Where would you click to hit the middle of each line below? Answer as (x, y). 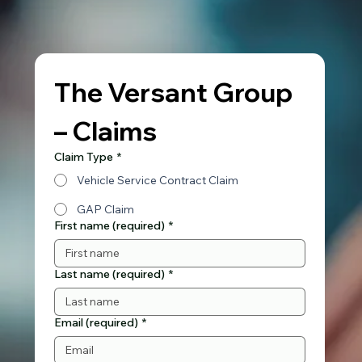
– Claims (106, 131)
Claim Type (84, 157)
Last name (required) (110, 274)
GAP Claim (106, 210)
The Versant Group (174, 93)
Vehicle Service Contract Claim (158, 181)
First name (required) (110, 226)
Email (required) (97, 323)
